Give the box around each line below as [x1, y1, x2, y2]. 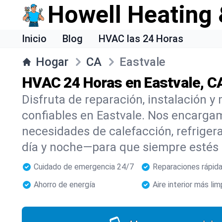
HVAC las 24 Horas [99, 33, 183, 45]
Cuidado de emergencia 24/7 [34, 162, 134, 171]
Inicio [22, 33, 47, 45]
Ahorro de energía [34, 180, 95, 189]
